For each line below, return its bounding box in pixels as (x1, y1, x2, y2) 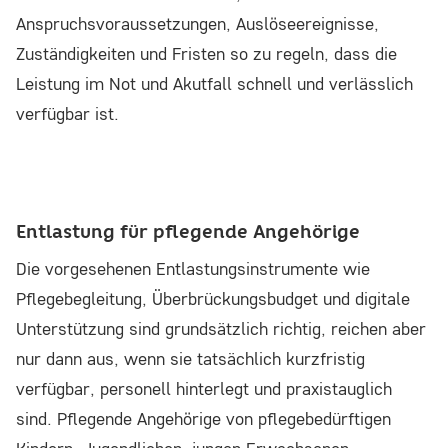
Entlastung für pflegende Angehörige (16, 220, 360, 244)
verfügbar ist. (16, 102, 119, 126)
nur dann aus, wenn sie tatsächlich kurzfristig (16, 347, 365, 371)
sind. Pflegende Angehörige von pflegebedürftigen (16, 407, 391, 431)
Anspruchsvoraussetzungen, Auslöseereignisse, (16, 12, 379, 36)
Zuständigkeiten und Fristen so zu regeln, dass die (16, 42, 397, 66)
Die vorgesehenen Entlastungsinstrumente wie (16, 257, 370, 281)
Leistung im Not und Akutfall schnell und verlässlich (16, 72, 413, 96)
